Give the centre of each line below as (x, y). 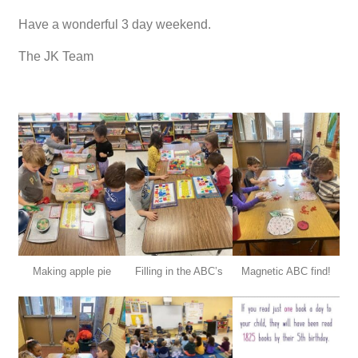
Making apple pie (72, 271)
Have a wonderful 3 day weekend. (118, 25)
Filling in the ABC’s (179, 271)
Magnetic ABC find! (286, 271)
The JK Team (56, 57)
